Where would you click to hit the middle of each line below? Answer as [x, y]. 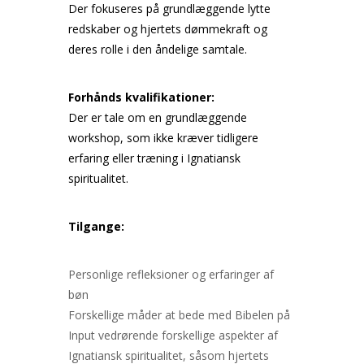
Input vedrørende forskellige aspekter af [173, 335]
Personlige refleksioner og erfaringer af [171, 274]
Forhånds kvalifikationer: [141, 97]
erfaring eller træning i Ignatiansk [154, 158]
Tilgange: [96, 226]
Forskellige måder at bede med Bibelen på [179, 315]
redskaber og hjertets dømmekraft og [168, 29]
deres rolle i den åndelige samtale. [158, 49]
